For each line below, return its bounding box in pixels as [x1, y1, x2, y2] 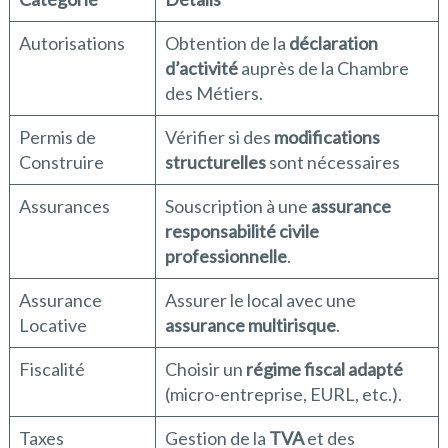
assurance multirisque [164, 314, 336, 337]
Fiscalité [18, 358, 85, 381]
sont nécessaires [265, 151, 400, 174]
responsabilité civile [164, 220, 319, 243]
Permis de [18, 126, 96, 149]
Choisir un [164, 358, 246, 381]
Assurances [18, 195, 110, 218]
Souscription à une [164, 195, 311, 218]
